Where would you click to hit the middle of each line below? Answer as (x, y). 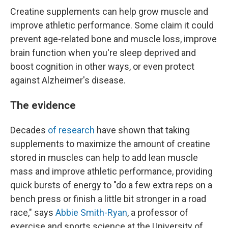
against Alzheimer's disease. (68, 80)
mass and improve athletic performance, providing (111, 171)
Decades (29, 130)
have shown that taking (142, 130)
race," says (33, 212)
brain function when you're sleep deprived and (103, 53)
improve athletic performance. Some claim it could (112, 25)
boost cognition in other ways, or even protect (102, 66)
